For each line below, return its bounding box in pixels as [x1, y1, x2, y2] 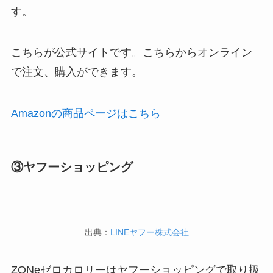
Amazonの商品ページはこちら [10, 107, 161, 120]
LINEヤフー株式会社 [110, 227, 189, 237]
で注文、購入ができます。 [10, 66, 143, 79]
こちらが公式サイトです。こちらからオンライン [10, 46, 252, 59]
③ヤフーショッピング [10, 160, 133, 174]
